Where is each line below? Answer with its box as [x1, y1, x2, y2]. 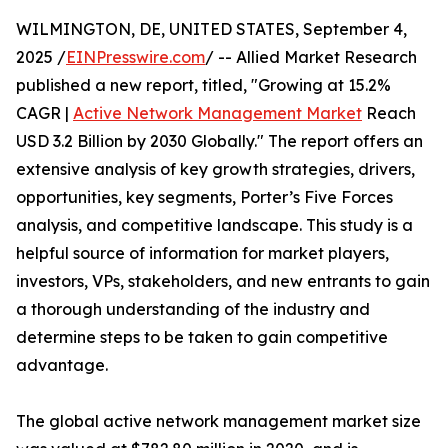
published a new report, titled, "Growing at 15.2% [16, 75, 391, 95]
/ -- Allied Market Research [205, 47, 417, 67]
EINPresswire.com [66, 47, 205, 67]
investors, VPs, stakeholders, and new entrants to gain [16, 271, 430, 291]
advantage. [16, 355, 108, 375]
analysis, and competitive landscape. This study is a [16, 215, 413, 235]
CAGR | [16, 103, 73, 123]
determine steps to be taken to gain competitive [16, 327, 388, 347]
